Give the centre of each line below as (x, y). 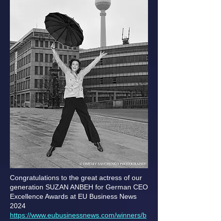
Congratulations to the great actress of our (76, 178)
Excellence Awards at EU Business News (73, 196)
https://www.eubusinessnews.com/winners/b (78, 215)
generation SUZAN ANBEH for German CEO (79, 187)
